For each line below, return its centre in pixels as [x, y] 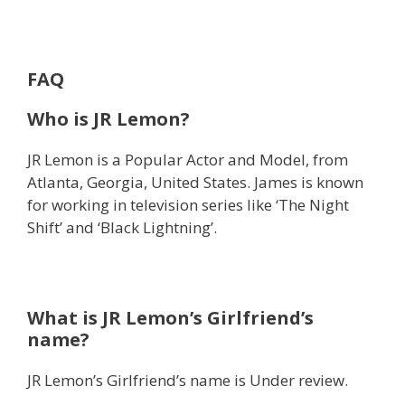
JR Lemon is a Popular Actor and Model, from [188, 159]
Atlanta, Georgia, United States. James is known [195, 182]
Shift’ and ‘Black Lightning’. [122, 227]
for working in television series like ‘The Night [188, 204]
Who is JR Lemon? [108, 118]
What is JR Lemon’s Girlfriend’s [170, 317]
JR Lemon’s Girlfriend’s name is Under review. [188, 380]
